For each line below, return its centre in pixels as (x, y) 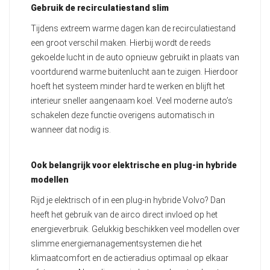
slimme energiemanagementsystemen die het (116, 244)
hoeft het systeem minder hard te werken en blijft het (128, 86)
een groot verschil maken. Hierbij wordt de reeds (121, 43)
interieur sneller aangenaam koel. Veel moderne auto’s (132, 101)
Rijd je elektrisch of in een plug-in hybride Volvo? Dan (128, 200)
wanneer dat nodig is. (71, 130)
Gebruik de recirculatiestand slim (100, 8)
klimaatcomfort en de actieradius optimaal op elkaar (130, 258)
